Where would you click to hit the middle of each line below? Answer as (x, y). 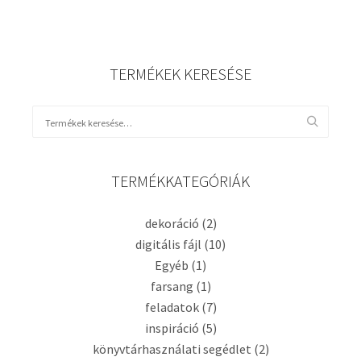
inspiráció (172, 328)
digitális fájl (168, 244)
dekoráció (172, 223)
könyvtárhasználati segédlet (172, 349)
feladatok (172, 307)
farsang (172, 286)
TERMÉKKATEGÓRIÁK (180, 181)
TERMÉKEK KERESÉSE (180, 74)
